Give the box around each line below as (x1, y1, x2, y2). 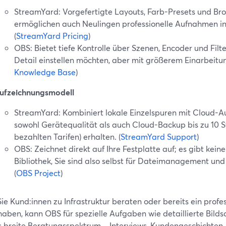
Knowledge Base (14, 66, 76, 77)
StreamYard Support (121, 131, 197, 142)
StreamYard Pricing (16, 30, 88, 41)
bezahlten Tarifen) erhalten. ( (14, 131, 121, 142)
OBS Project (16, 167, 61, 178)
